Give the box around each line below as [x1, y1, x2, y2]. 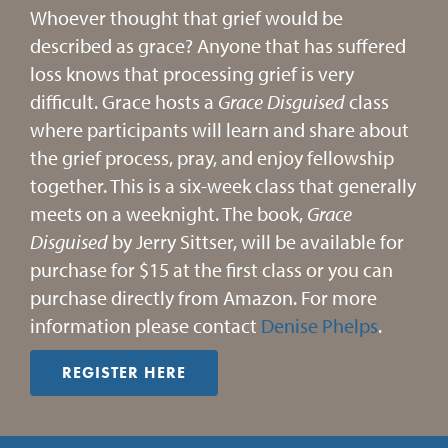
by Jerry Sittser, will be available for [112, 229, 404, 254]
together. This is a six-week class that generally [30, 173, 416, 198]
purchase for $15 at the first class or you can [30, 257, 393, 282]
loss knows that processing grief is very [30, 61, 354, 86]
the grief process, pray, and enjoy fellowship [30, 145, 394, 170]
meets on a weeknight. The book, [30, 201, 307, 226]
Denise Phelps [261, 313, 378, 338]
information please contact [30, 313, 261, 338]
